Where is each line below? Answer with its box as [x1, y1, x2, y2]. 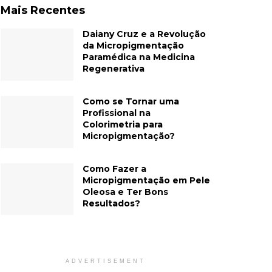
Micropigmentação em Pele [83, 174, 210, 186]
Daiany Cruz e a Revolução [83, 29, 206, 39]
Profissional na [83, 107, 151, 118]
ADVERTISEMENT [65, 258, 146, 265]
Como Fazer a [83, 163, 146, 174]
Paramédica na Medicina [83, 52, 195, 63]
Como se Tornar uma [83, 95, 179, 107]
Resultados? [83, 197, 140, 209]
